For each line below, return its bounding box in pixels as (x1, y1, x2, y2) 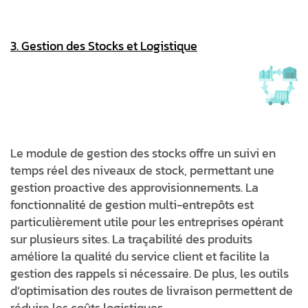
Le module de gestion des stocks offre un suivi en (10, 143, 276, 162)
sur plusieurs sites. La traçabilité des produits (10, 229, 252, 248)
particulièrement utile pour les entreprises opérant (10, 212, 283, 231)
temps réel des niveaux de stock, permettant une (10, 160, 274, 179)
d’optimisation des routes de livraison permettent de (10, 280, 293, 300)
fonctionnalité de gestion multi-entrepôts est (10, 195, 254, 214)
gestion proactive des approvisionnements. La (10, 177, 258, 197)
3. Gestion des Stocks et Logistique (10, 36, 197, 55)
